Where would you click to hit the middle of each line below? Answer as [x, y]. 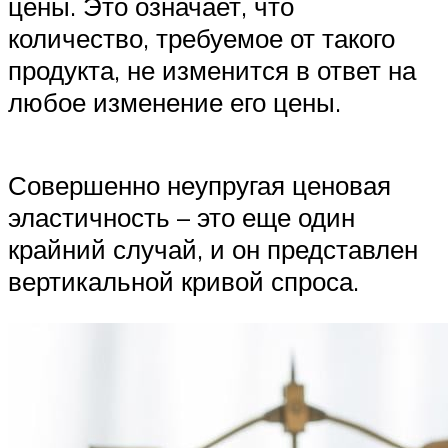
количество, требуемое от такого [201, 38]
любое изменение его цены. [174, 102]
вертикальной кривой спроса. [183, 281]
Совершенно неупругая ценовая [199, 185]
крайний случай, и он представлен [213, 249]
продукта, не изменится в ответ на [212, 70]
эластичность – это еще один [181, 217]
